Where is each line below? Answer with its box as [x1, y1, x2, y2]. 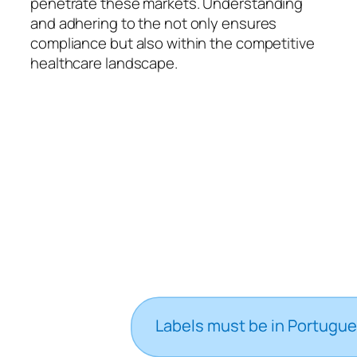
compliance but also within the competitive [30, 33, 315, 53]
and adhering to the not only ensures [30, 13, 277, 33]
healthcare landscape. [30, 53, 178, 73]
